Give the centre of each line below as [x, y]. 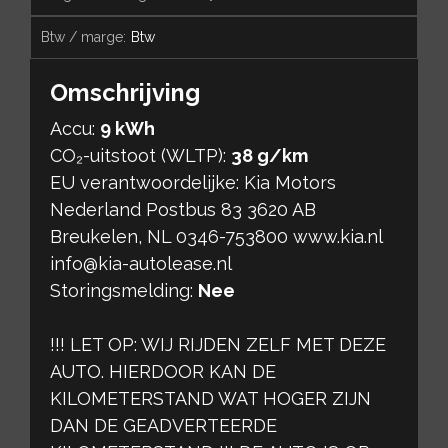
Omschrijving [125, 92]
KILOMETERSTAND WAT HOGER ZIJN [210, 398]
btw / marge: [88, 36]
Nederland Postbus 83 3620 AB [183, 209]
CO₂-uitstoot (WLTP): [140, 155]
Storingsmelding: [124, 290]
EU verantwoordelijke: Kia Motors [193, 182]
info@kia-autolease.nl [141, 263]
